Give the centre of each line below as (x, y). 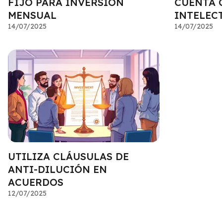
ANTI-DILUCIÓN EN (57, 169)
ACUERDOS (36, 182)
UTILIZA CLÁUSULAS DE (68, 157)
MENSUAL (32, 15)
